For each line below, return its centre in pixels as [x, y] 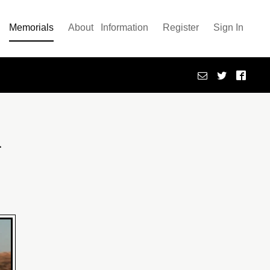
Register [181, 27]
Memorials [31, 27]
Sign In [228, 27]
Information [124, 27]
